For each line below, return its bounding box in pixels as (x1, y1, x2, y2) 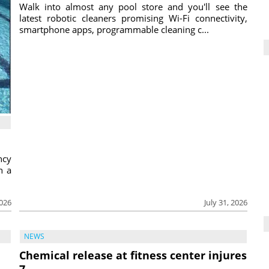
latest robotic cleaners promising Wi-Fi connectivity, (19, 12, 247, 25)
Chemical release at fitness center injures (19, 247, 247, 262)
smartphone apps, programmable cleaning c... (19, 23, 209, 36)
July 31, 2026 (204, 197, 247, 208)
